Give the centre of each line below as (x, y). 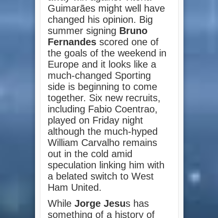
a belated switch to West (100, 176)
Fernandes (72, 42)
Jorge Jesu (100, 204)
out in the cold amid (90, 154)
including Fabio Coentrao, (102, 109)
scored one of (127, 42)
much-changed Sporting (99, 76)
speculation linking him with (106, 165)
